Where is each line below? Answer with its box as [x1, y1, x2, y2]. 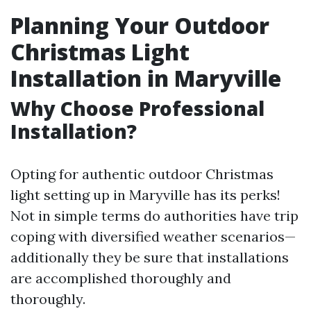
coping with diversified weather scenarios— [10, 228, 296, 245]
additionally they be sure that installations [10, 249, 289, 266]
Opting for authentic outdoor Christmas [10, 165, 274, 183]
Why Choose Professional [10, 95, 264, 121]
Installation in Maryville [10, 63, 281, 93]
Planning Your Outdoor [10, 10, 269, 40]
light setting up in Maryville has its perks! [10, 186, 280, 203]
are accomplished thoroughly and [10, 269, 231, 287]
